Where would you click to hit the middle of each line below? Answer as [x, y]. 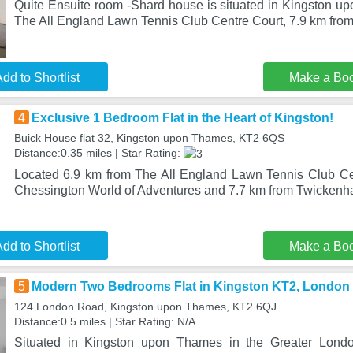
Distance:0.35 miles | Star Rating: [98, 153]
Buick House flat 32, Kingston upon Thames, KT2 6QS [149, 138]
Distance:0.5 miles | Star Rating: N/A [104, 321]
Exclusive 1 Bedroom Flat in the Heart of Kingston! [182, 118]
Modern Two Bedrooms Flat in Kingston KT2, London [190, 286]
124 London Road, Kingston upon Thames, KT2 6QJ [145, 307]
